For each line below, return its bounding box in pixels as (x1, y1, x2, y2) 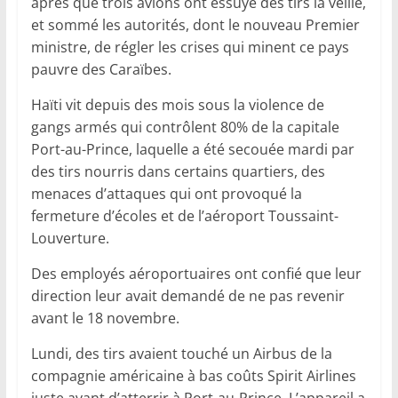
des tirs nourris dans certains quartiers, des (30, 161, 325, 181)
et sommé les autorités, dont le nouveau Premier (30, 14, 360, 35)
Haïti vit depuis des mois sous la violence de (30, 94, 324, 115)
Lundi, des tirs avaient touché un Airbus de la (30, 343, 332, 363)
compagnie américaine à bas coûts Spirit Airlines (30, 365, 356, 386)
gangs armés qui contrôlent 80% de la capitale (30, 116, 339, 137)
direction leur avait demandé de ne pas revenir (30, 285, 345, 306)
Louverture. (30, 227, 109, 248)
